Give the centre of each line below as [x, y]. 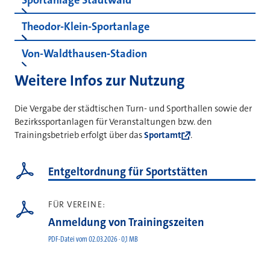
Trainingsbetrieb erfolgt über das [79, 135]
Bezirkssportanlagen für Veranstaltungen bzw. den [113, 122]
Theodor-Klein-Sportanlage [86, 27]
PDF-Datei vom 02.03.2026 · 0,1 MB [93, 239]
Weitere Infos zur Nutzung [99, 81]
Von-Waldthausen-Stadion [84, 53]
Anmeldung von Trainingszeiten [126, 223]
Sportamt [163, 135]
